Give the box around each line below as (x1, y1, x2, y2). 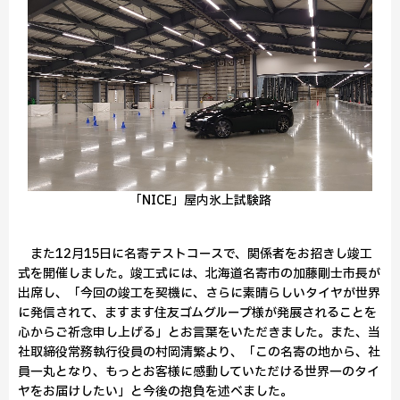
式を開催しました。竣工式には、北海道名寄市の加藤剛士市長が (18, 264, 380, 283)
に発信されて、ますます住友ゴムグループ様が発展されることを (18, 304, 377, 322)
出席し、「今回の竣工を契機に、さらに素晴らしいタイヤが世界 (18, 284, 380, 303)
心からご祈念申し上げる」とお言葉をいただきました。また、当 (18, 323, 380, 342)
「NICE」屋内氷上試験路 (129, 191, 271, 211)
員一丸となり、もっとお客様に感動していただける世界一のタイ (18, 362, 379, 381)
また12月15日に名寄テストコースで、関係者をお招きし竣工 (18, 245, 372, 263)
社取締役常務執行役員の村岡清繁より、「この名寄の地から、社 (18, 343, 380, 362)
